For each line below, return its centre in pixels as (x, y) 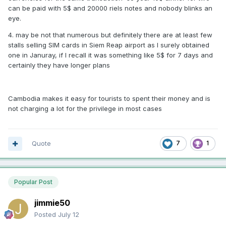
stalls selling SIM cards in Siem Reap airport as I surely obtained (109, 45)
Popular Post (33, 182)
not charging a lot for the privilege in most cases (85, 109)
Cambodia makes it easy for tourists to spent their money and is (109, 99)
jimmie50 (52, 203)
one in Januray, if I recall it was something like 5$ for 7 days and (110, 55)
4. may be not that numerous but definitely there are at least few (110, 35)
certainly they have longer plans (62, 65)
